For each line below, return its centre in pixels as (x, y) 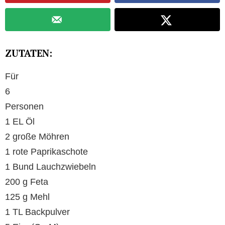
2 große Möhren (37, 136)
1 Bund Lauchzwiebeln (50, 166)
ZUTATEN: (29, 53)
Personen (24, 106)
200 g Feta (27, 182)
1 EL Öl (20, 121)
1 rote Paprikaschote (46, 151)
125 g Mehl (27, 197)
